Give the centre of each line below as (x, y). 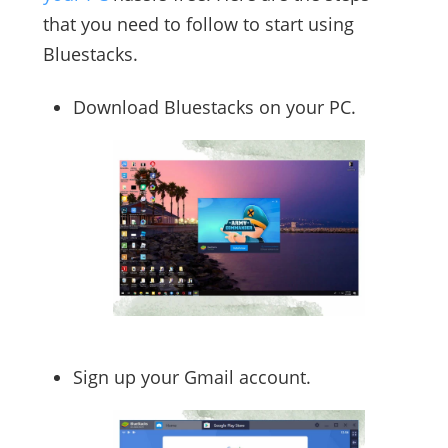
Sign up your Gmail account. (191, 376)
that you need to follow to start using (198, 24)
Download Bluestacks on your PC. (214, 107)
